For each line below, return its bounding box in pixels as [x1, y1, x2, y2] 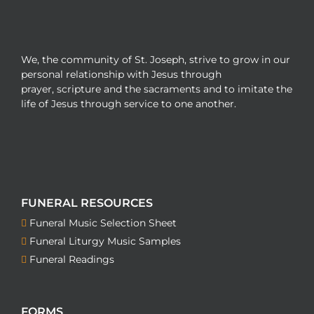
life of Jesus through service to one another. [21, 97, 236, 110]
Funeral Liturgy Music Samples [29, 235, 181, 247]
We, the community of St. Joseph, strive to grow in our [21, 53, 290, 66]
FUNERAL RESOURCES [21, 196, 153, 210]
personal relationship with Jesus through [21, 68, 221, 81]
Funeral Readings [29, 253, 114, 266]
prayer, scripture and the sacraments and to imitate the [21, 83, 292, 95]
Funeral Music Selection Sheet [29, 217, 177, 229]
